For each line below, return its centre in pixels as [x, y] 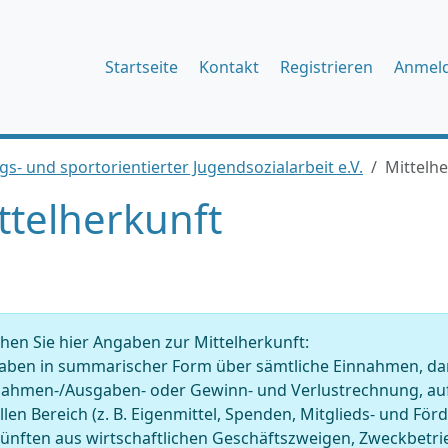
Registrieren [326, 67]
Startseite [141, 67]
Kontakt [229, 67]
